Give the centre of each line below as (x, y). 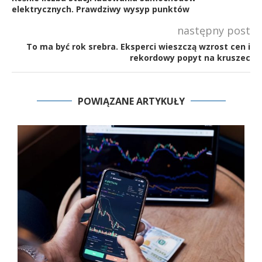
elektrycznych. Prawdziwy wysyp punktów (101, 9)
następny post (214, 30)
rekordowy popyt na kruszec (190, 57)
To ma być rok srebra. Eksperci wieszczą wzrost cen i (138, 46)
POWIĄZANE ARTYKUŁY (131, 101)
